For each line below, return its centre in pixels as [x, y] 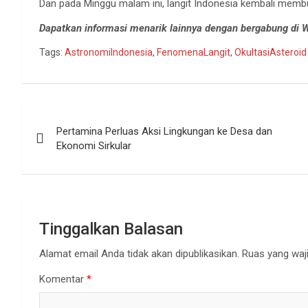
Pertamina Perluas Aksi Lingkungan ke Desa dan [164, 131]
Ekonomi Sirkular [94, 146]
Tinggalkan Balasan [111, 229]
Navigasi [63, 117]
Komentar [63, 279]
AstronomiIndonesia [109, 52]
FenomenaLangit [194, 52]
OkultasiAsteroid [271, 52]
